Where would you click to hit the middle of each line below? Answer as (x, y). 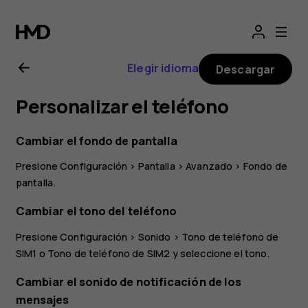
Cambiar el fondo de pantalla (97, 141)
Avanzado (209, 166)
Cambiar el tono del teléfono (96, 211)
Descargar (245, 69)
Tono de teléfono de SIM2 (109, 253)
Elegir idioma (163, 68)
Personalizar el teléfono (122, 107)
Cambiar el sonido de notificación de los (129, 282)
